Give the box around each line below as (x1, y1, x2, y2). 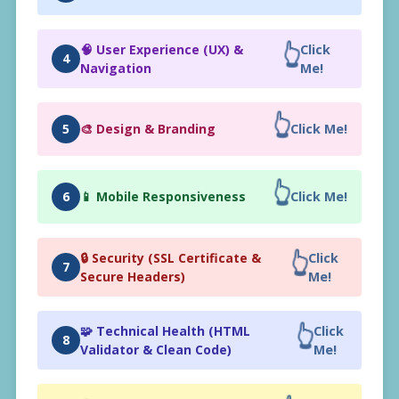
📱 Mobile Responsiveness (80, 188, 246, 206)
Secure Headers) (80, 267, 185, 285)
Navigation (80, 59, 151, 77)
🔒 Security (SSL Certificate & (80, 248, 261, 266)
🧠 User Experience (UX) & (80, 40, 243, 58)
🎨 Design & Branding (80, 120, 216, 138)
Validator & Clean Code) (80, 340, 232, 358)
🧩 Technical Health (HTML (80, 322, 250, 339)
